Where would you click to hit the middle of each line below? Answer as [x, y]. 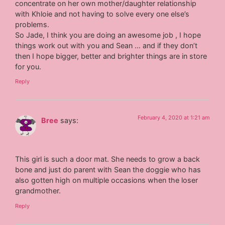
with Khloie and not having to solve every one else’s [102, 14]
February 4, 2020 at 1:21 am [174, 117]
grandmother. [38, 191]
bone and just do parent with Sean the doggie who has [108, 170]
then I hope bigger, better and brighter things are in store [111, 56]
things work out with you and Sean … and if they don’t [106, 45]
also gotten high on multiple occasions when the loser [107, 180]
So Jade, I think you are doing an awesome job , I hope [108, 35]
